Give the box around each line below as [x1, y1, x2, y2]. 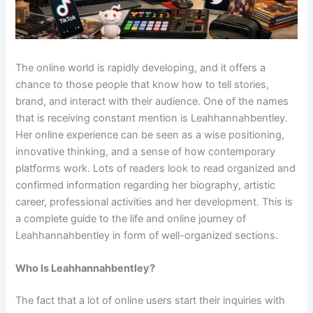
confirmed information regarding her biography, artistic [15, 179, 276, 192]
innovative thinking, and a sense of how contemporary [15, 145, 276, 159]
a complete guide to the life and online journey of [15, 212, 247, 226]
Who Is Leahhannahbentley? [15, 262, 156, 275]
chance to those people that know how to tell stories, [15, 78, 270, 92]
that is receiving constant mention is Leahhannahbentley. [15, 112, 289, 125]
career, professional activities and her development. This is [15, 196, 293, 209]
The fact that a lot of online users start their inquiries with [15, 294, 286, 307]
